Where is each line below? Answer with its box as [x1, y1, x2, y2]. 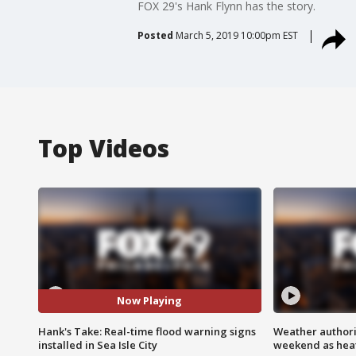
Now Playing [117, 293, 183, 308]
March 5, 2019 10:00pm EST [175, 28, 298, 42]
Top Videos [38, 131, 169, 164]
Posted [137, 28, 173, 42]
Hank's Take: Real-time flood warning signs [38, 323, 256, 339]
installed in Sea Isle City [38, 337, 157, 352]
